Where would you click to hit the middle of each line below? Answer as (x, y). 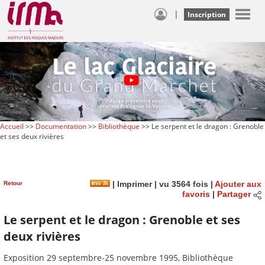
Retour (13, 183)
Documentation (61, 126)
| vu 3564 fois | (183, 184)
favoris (196, 195)
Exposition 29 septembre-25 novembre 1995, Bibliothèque (118, 258)
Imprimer (133, 184)
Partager (234, 195)
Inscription (207, 14)
